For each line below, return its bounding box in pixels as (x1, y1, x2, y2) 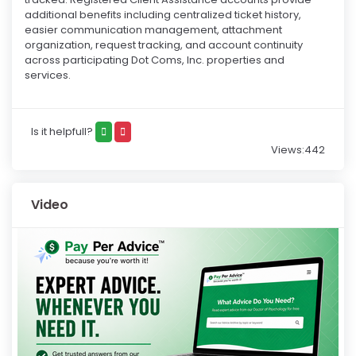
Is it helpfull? (31, 123, 93, 139)
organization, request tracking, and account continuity (25, 37, 303, 53)
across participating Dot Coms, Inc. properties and (25, 52, 284, 68)
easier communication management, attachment (25, 22, 282, 38)
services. (25, 68, 71, 83)
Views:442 (271, 142, 325, 158)
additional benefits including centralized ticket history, (25, 7, 301, 23)
